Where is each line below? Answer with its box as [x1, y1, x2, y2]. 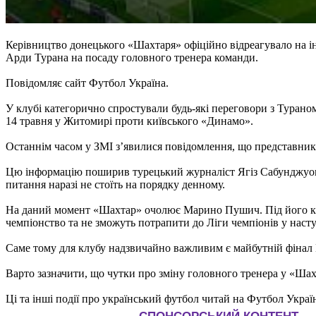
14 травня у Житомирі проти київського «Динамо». [6, 114, 253, 127]
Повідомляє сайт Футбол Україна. [6, 76, 169, 89]
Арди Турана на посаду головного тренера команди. [6, 51, 258, 63]
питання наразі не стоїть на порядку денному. [6, 178, 225, 190]
